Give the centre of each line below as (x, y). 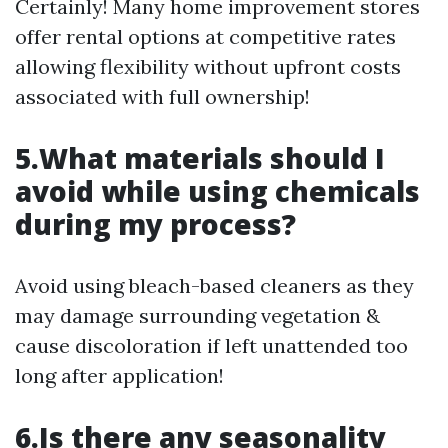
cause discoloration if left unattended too (211, 345)
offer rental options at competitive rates (205, 36)
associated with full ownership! (162, 96)
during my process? (155, 224)
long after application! (119, 375)
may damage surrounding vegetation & (197, 315)
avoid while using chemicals (217, 191)
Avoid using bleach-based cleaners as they (214, 285)
